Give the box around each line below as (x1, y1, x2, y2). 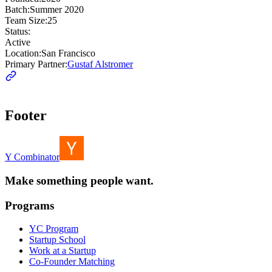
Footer (5, 107, 47, 124)
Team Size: (5, 15, 47, 26)
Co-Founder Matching (29, 256, 115, 267)
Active (5, 37, 30, 48)
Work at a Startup (29, 245, 96, 256)
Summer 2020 (30, 4, 84, 15)
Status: (5, 26, 30, 37)
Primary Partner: (5, 59, 67, 70)
